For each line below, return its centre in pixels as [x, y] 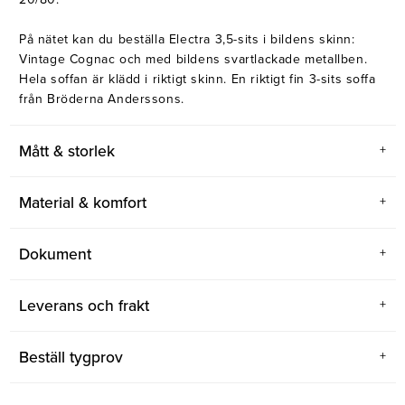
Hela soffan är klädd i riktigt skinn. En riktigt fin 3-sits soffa [198, 79]
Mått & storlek [67, 151]
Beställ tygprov [71, 357]
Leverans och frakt [84, 306]
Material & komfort [83, 202]
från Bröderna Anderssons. [102, 99]
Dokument [55, 254]
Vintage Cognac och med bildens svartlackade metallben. [193, 59]
